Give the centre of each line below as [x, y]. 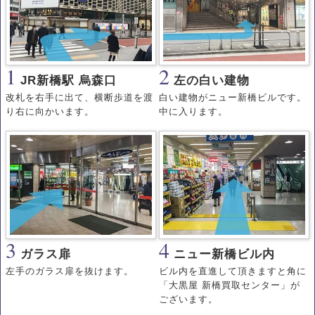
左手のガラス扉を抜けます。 [70, 271]
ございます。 [188, 300]
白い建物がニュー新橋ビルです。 [233, 98]
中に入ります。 [193, 112]
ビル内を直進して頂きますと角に [233, 271]
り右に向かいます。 [50, 112]
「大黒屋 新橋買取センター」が [230, 285]
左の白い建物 [212, 81]
